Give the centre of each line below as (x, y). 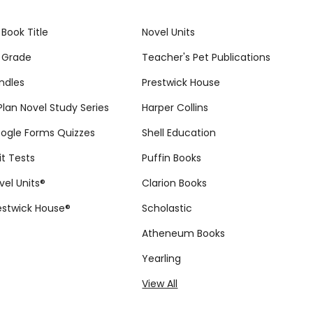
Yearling (162, 258)
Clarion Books (175, 183)
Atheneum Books (184, 233)
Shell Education (179, 132)
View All (160, 283)
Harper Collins (175, 107)
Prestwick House (181, 82)
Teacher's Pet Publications (206, 57)
